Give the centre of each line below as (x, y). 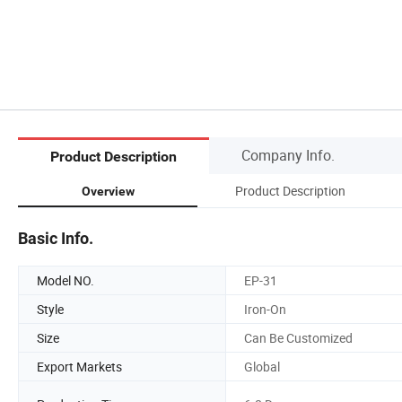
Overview (108, 191)
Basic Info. (56, 238)
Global (262, 366)
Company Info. (288, 155)
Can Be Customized (298, 337)
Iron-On (265, 309)
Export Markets (79, 366)
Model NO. (66, 280)
